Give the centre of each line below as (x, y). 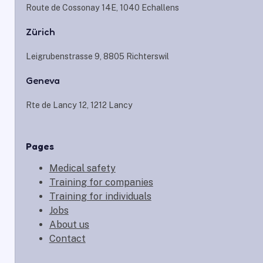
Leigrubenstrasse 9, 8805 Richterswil (97, 56)
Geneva (43, 81)
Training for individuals (100, 197)
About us (69, 225)
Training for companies (101, 183)
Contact (67, 239)
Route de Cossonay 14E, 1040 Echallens (102, 7)
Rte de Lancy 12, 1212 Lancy (79, 105)
